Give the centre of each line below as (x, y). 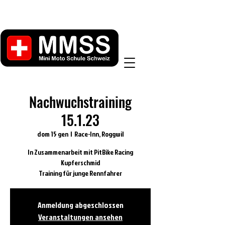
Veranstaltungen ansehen (80, 217)
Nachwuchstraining (80, 102)
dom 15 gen (53, 134)
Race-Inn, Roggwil (99, 134)
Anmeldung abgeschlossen (80, 205)
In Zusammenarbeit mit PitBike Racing (80, 152)
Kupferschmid (80, 162)
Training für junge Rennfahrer (80, 173)
